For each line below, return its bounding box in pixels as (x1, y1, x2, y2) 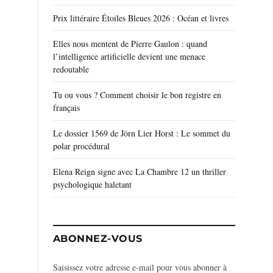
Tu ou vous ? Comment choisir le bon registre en (53, 89, 221, 101)
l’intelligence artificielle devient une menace (53, 51, 205, 62)
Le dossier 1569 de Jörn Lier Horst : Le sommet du (53, 127, 230, 139)
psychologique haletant (53, 179, 132, 190)
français (53, 102, 80, 113)
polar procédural (53, 140, 110, 152)
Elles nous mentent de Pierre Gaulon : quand (53, 38, 207, 49)
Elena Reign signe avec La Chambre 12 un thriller (53, 166, 226, 177)
